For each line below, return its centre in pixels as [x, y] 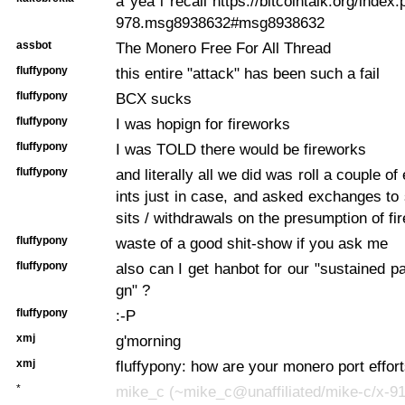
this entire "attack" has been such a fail [248, 73]
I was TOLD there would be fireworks [241, 149]
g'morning [148, 340]
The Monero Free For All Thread [223, 47]
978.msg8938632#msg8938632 [220, 22]
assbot [34, 45]
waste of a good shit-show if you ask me [252, 243]
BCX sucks [154, 98]
